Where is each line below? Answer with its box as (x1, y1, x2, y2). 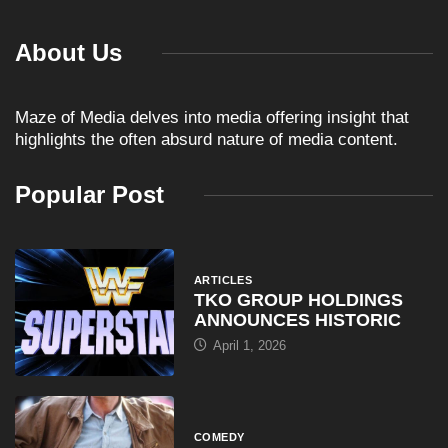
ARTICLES (193, 274, 253, 287)
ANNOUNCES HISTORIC (193, 310, 401, 331)
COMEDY (193, 431, 245, 444)
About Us (15, 39, 122, 67)
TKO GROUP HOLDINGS (193, 290, 403, 311)
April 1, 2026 (208, 338, 286, 354)
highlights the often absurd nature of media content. (15, 130, 398, 150)
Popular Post (15, 181, 164, 209)
